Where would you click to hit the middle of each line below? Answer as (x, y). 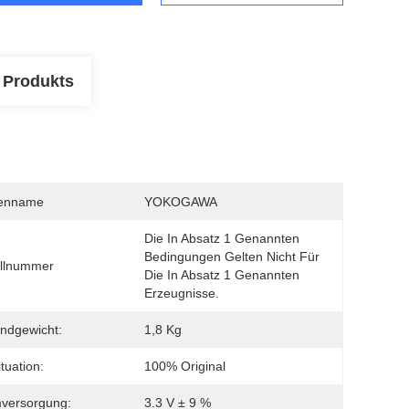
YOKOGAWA (181, 202)
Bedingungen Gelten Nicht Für (232, 257)
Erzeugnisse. (182, 293)
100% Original (185, 366)
